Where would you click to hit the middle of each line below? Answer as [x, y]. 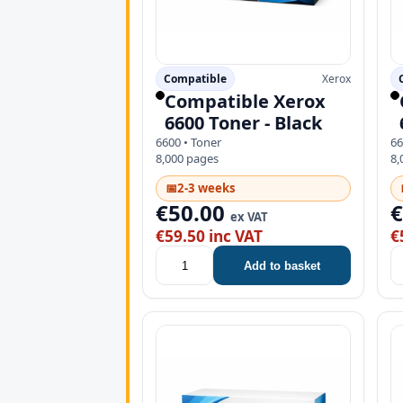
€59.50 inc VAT [209, 237]
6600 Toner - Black [243, 123]
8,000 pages [187, 159]
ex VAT [249, 217]
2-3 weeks [206, 188]
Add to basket [282, 265]
